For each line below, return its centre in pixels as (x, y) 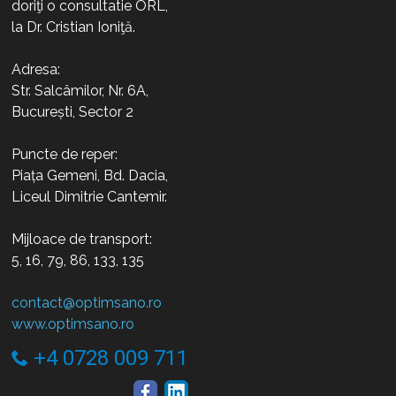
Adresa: (36, 69)
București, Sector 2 (73, 112)
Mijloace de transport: (82, 239)
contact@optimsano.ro (87, 303)
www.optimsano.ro (73, 324)
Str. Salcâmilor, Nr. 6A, (80, 91)
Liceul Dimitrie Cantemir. (90, 197)
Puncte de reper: (65, 154)
